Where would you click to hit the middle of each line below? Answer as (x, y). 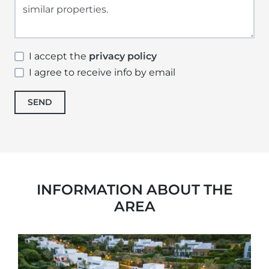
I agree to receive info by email (102, 73)
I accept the (59, 56)
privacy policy (123, 56)
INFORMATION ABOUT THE (134, 189)
